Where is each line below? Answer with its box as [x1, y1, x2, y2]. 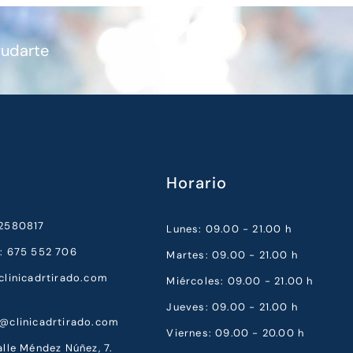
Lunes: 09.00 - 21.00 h [166, 222, 292, 236]
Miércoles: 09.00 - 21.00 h [166, 274, 314, 288]
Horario [166, 173, 228, 193]
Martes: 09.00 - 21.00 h [166, 248, 299, 262]
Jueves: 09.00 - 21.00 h [166, 300, 299, 314]
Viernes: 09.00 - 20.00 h [166, 326, 305, 340]
